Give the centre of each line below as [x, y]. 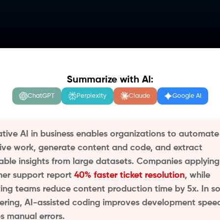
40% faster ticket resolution [129, 175]
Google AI [187, 96]
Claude [139, 96]
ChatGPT [41, 96]
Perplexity [91, 96]
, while [197, 175]
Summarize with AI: [110, 80]
